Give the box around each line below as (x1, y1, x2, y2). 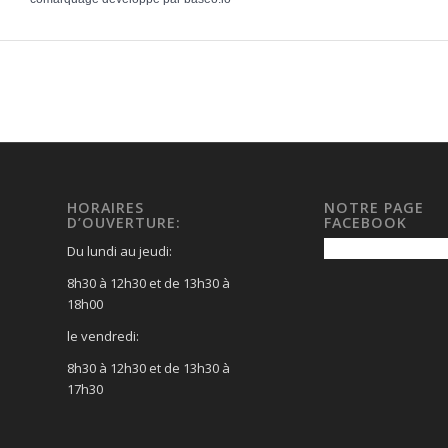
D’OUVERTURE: (67, 213, 181, 233)
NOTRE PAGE (323, 198, 424, 218)
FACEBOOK (323, 213, 407, 233)
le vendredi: (67, 327, 139, 346)
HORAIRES (67, 198, 144, 218)
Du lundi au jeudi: (67, 242, 172, 261)
